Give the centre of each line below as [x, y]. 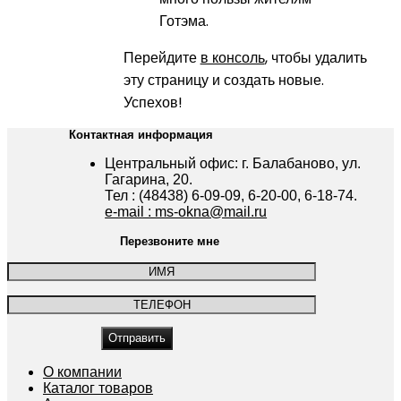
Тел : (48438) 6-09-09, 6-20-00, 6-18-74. [231, 195]
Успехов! [153, 102]
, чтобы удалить [316, 57]
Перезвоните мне [169, 241]
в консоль [232, 57]
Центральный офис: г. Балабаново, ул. [233, 163]
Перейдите [162, 57]
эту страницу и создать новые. [223, 80]
